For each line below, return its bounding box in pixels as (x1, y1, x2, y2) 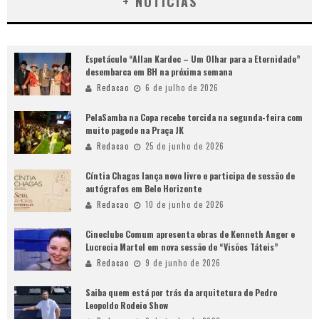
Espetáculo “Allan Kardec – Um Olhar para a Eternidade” (85, 53, 300, 66)
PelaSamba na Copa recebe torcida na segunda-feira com (85, 111, 303, 124)
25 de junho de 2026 (145, 140, 224, 152)
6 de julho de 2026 (145, 82, 219, 94)
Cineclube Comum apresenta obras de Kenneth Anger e (85, 228, 295, 241)
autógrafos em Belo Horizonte (85, 182, 202, 195)
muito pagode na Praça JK (85, 124, 184, 137)
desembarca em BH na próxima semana (85, 66, 232, 78)
